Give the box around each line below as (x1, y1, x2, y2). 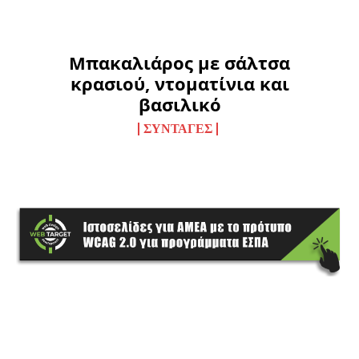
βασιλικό (138, 91, 221, 116)
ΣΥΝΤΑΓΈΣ (143, 121, 212, 135)
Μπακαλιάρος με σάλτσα (69, 50, 290, 75)
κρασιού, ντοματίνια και (70, 71, 289, 95)
